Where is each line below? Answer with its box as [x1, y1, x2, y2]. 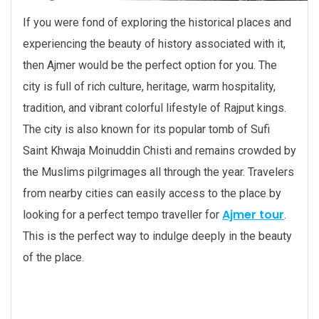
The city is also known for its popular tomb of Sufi [23, 122, 270, 137]
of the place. [23, 251, 84, 265]
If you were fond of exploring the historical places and [23, 16, 291, 30]
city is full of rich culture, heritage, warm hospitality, [23, 80, 276, 94]
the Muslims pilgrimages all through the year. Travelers [23, 165, 294, 179]
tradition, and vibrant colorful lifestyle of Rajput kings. [23, 101, 286, 115]
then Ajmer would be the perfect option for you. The [23, 58, 277, 73]
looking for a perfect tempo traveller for [23, 208, 222, 222]
